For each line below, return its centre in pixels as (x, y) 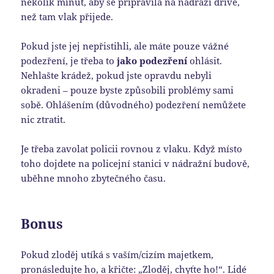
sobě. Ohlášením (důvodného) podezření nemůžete (134, 105)
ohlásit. (205, 61)
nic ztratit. (43, 120)
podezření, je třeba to (69, 61)
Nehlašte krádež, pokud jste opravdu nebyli (117, 76)
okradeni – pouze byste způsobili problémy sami (128, 90)
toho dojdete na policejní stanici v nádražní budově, (135, 164)
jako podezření (152, 61)
